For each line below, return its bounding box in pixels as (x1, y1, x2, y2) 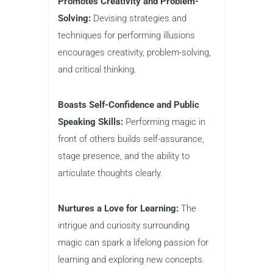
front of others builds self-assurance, (58, 133, 204, 144)
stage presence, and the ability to (58, 150, 190, 161)
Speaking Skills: (58, 116, 123, 127)
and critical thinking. (58, 63, 136, 75)
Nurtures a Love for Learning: (58, 202, 179, 214)
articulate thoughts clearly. (58, 167, 163, 179)
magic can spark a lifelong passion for (58, 236, 208, 248)
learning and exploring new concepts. (58, 253, 205, 265)
